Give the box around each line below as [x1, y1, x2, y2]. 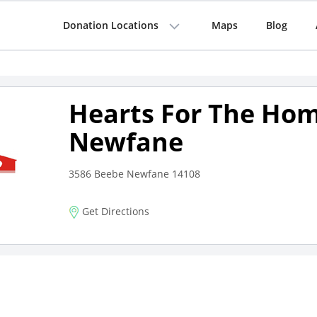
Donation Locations [62, 18, 158, 32]
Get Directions [79, 204, 149, 218]
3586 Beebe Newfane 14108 [68, 167, 200, 180]
